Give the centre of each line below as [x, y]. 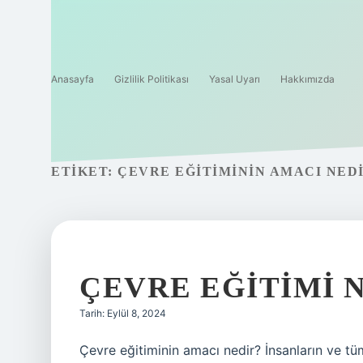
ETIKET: [84, 171]
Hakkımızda [307, 79]
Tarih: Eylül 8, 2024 [123, 313]
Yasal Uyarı [235, 79]
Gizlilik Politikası [152, 79]
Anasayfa [73, 79]
